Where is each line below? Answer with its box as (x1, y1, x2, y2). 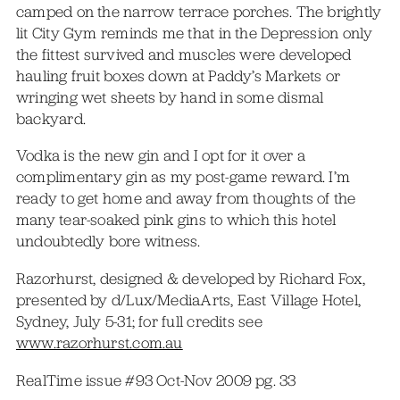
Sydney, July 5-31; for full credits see (15, 311, 262, 331)
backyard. (15, 108, 86, 129)
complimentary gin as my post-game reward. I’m (15, 167, 351, 187)
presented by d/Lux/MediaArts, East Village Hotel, (15, 289, 362, 310)
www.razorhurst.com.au (15, 332, 183, 353)
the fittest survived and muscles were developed (15, 44, 352, 64)
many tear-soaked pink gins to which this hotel (15, 210, 337, 230)
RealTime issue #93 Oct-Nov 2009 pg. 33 (15, 370, 296, 390)
